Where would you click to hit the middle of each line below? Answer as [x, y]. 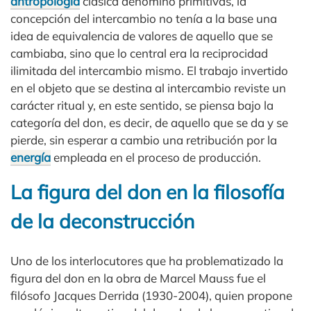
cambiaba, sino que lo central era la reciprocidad [139, 53]
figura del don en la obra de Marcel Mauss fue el [138, 278]
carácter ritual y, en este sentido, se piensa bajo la [142, 105]
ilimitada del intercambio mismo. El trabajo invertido [149, 70]
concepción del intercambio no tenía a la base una [144, 18]
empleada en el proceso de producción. [156, 157]
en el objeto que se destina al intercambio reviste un [148, 88]
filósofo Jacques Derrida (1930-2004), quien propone [151, 296]
